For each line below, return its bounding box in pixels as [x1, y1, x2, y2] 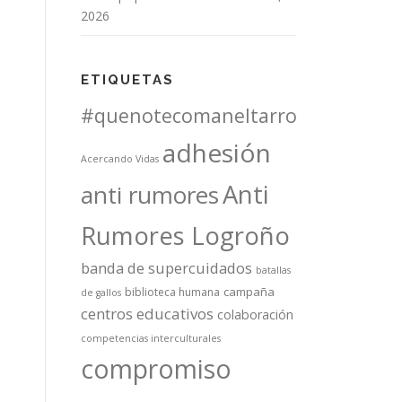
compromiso [81, 351, 232, 386]
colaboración [217, 305, 293, 323]
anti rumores [81, 178, 219, 211]
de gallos [81, 285, 121, 299]
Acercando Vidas [81, 152, 159, 165]
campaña [223, 283, 275, 300]
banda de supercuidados [81, 258, 252, 278]
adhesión [162, 135, 271, 170]
